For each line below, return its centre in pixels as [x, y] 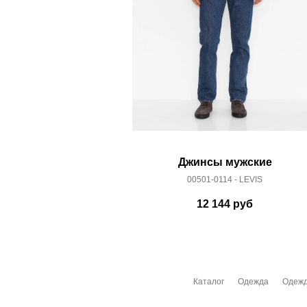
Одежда [253, 282]
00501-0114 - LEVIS [225, 180]
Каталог [208, 282]
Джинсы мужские [225, 162]
